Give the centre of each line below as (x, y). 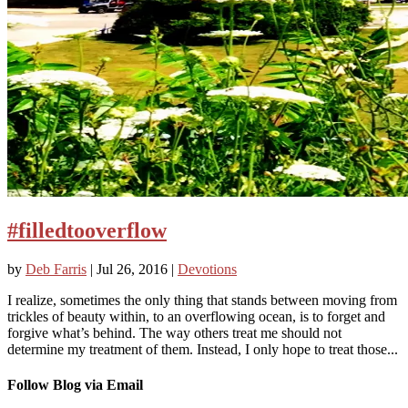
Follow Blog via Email (75, 384)
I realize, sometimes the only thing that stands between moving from (202, 300)
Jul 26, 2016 (132, 269)
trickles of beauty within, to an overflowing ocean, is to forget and (196, 316)
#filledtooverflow (87, 230)
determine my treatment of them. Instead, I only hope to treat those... (203, 349)
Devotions (207, 269)
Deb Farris (56, 269)
